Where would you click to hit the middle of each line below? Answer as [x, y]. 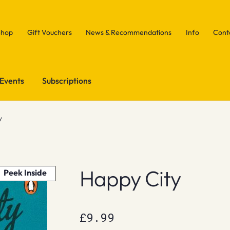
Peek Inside [25, 172]
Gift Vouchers [49, 32]
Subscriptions [67, 80]
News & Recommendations [129, 32]
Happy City [130, 178]
